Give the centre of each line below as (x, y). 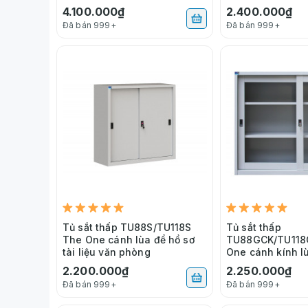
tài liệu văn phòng (107, 252)
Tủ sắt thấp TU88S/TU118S (127, 227)
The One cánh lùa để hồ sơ (129, 239)
